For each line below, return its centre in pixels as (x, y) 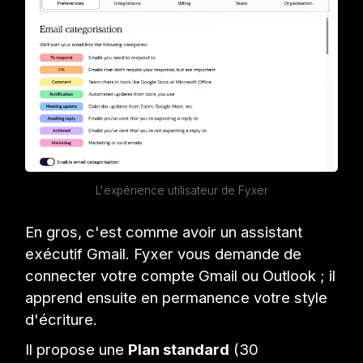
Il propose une (77, 350)
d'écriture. (62, 320)
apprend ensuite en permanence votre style (177, 298)
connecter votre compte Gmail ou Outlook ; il (181, 276)
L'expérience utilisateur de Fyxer (181, 191)
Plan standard (179, 350)
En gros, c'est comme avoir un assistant (164, 232)
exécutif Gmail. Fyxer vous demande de (164, 254)
